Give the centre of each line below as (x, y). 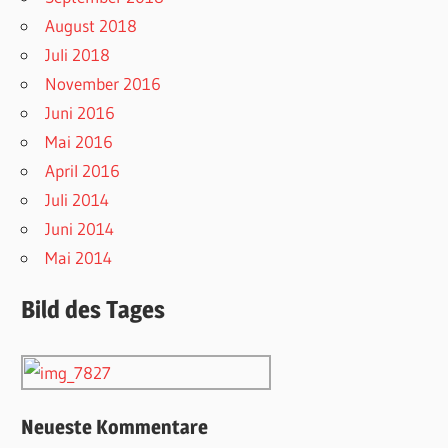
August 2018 (91, 25)
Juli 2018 (78, 54)
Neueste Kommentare (115, 427)
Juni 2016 (80, 112)
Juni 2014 (80, 228)
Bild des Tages (93, 310)
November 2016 (103, 83)
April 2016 (83, 170)
